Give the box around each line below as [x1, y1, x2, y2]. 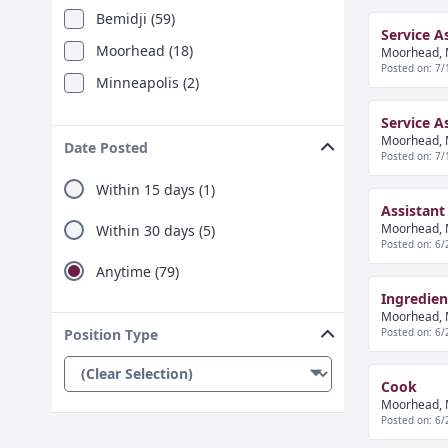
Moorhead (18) [95, 40, 193, 60]
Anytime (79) [95, 261, 179, 281]
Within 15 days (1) [95, 179, 215, 199]
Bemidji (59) [95, 9, 175, 28]
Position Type [63, 324, 158, 344]
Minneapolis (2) [95, 72, 199, 92]
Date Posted [63, 138, 148, 157]
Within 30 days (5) [95, 220, 215, 240]
